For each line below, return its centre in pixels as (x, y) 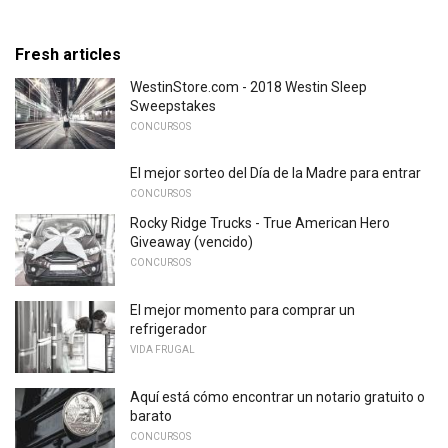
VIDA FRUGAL (162, 349)
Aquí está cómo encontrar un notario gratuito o (277, 396)
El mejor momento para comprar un (242, 309)
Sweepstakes (173, 105)
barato (151, 415)
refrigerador (168, 328)
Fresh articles (68, 54)
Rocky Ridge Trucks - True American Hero (260, 223)
